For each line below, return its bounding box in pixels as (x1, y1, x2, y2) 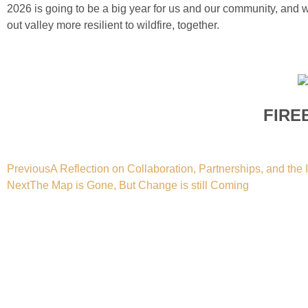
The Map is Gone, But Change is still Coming (30, 179, 249, 192)
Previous (7, 163, 50, 175)
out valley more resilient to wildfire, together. (7, 19, 219, 32)
